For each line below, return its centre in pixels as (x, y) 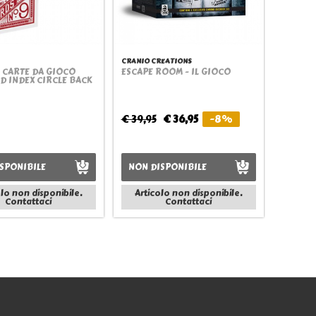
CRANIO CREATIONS (156, 61)
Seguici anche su (120, 304)
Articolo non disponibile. (189, 193)
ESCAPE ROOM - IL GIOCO (176, 72)
